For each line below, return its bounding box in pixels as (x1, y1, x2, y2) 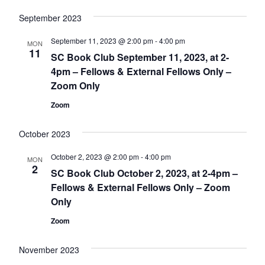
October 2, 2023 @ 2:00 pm (50, 151, 139, 162)
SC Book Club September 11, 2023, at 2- (50, 50, 229, 64)
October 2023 (18, 128, 70, 140)
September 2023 (18, 12, 82, 24)
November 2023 (18, 244, 79, 256)
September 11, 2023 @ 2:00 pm (50, 35, 153, 46)
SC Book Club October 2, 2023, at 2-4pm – (50, 166, 238, 180)
